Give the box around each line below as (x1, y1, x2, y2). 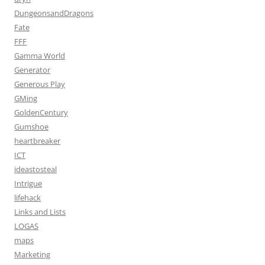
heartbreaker (14, 135, 60, 146)
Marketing (14, 249, 50, 260)
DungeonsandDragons (14, 8, 93, 18)
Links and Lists (14, 206, 66, 217)
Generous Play (14, 79, 65, 89)
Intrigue (14, 178, 42, 189)
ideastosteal (14, 164, 57, 174)
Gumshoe (14, 121, 49, 132)
